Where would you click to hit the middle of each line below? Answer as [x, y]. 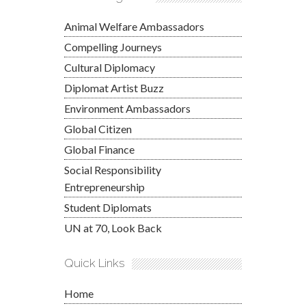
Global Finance [99, 149]
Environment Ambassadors [127, 108]
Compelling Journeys [113, 46]
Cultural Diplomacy [110, 67]
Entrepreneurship [105, 186]
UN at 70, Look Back [113, 227]
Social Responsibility [113, 169]
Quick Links [95, 263]
